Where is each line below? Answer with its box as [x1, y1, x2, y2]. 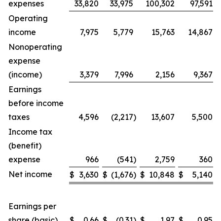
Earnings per [8, 201, 56, 211]
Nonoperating [8, 42, 62, 52]
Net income [8, 169, 52, 179]
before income [8, 98, 64, 108]
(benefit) [8, 141, 41, 150]
